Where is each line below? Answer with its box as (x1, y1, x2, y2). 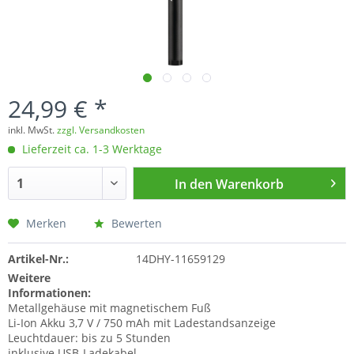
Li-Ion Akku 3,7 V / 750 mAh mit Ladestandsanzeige (8, 315, 276, 331)
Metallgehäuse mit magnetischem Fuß (8, 300, 211, 316)
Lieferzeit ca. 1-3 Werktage (19, 141, 162, 157)
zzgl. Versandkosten (57, 123, 145, 137)
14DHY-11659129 (135, 251, 225, 267)
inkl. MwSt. (8, 123, 57, 137)
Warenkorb (216, 175, 284, 194)
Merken (26, 216, 66, 232)
